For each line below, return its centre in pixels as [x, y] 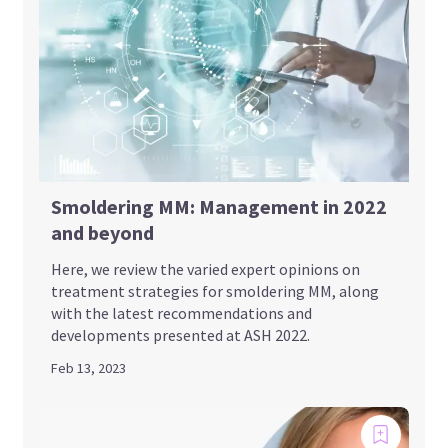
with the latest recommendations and [182, 312]
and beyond [103, 232]
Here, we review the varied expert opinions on [206, 268]
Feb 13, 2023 [89, 367]
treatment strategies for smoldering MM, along [215, 290]
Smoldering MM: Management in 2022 [219, 206]
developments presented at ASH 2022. [181, 334]
